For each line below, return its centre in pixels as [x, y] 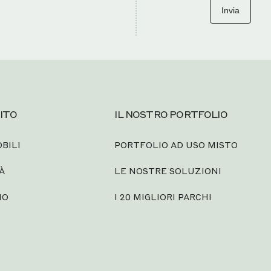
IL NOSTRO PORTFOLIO [171, 114]
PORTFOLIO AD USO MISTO [176, 145]
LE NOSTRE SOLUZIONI [168, 171]
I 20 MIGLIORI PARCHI [163, 197]
